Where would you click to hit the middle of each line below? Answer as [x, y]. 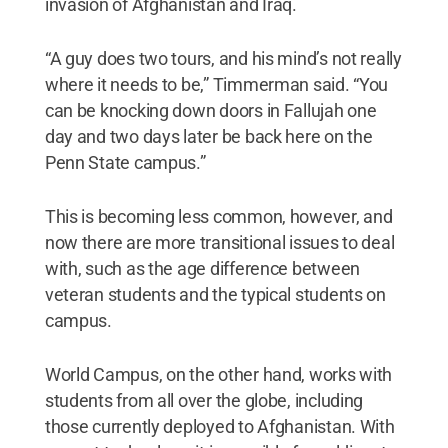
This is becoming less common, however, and [218, 217]
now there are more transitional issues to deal [219, 243]
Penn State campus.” [125, 163]
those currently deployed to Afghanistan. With [219, 427]
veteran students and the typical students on [215, 295]
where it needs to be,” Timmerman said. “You [216, 85]
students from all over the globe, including [204, 401]
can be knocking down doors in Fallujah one [210, 111]
